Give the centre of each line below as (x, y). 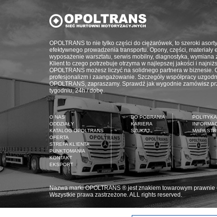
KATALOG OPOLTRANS (77, 131)
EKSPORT (61, 164)
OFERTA (59, 137)
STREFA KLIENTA (70, 144)
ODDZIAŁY (62, 124)
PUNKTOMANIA (67, 151)
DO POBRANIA (148, 117)
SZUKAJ (140, 131)
